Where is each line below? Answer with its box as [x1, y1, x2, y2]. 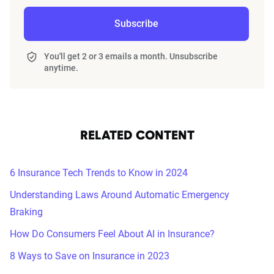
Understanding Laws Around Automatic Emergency [10, 188, 229, 201]
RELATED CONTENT [80, 130, 194, 143]
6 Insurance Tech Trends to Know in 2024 [10, 166, 188, 179]
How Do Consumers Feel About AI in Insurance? [10, 228, 215, 240]
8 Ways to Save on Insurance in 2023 [10, 250, 169, 262]
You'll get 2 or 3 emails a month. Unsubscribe [43, 51, 218, 61]
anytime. [43, 62, 78, 73]
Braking [10, 206, 43, 218]
